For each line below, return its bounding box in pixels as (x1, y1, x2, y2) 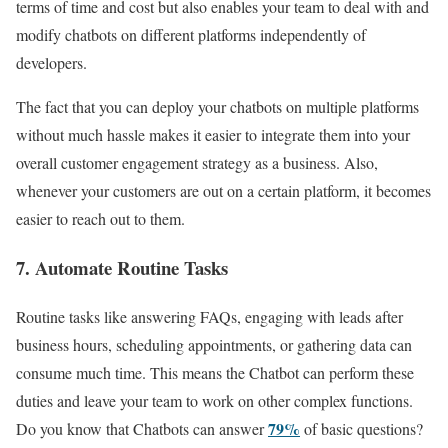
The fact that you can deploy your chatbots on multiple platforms (16, 96, 419, 118)
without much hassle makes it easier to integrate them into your (16, 124, 410, 146)
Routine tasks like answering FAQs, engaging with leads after (16, 305, 403, 327)
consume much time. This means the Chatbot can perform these (16, 361, 414, 383)
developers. (16, 52, 92, 74)
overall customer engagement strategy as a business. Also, (16, 152, 378, 174)
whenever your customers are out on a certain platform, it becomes (16, 180, 431, 202)
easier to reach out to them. (16, 208, 185, 230)
